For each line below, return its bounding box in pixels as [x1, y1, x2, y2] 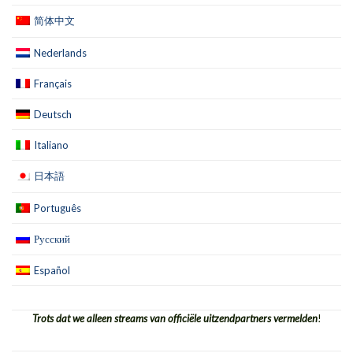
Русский [34, 232, 70, 246]
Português [34, 202, 81, 215]
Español [34, 264, 70, 277]
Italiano [34, 139, 69, 152]
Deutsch [34, 108, 72, 121]
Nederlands [34, 46, 87, 60]
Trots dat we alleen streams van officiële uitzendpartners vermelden [32, 312, 318, 325]
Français [34, 77, 72, 91]
